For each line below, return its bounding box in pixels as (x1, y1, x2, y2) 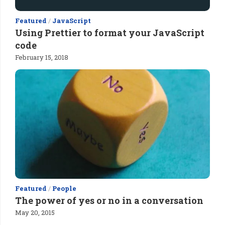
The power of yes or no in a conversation (15, 194, 203, 207)
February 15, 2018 (15, 52, 68, 62)
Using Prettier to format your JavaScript (15, 26, 204, 39)
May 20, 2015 (15, 208, 55, 217)
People (52, 184, 76, 193)
